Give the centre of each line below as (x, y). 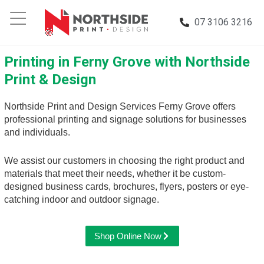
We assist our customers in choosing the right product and (124, 160)
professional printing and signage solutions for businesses (125, 119)
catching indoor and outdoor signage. (82, 199)
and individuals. (38, 132)
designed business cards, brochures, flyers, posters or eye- (126, 186)
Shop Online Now (128, 236)
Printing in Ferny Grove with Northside (127, 62)
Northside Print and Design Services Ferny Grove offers (120, 106)
